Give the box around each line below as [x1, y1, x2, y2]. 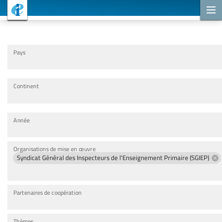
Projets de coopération [32, 5, 99, 15]
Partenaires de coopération [13, 188, 82, 197]
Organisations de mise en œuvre [13, 144, 96, 153]
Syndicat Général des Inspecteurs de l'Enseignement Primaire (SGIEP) [17, 153, 209, 163]
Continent [13, 82, 39, 90]
